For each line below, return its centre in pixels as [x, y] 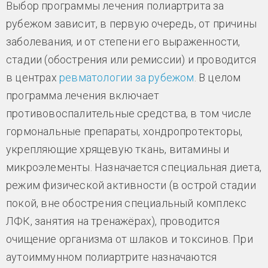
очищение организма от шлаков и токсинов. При [130, 239]
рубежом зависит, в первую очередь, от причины [131, 24]
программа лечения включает [83, 95]
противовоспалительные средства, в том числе [129, 113]
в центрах [33, 77]
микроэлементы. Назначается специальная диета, [134, 167]
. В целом [217, 77]
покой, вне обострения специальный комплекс [127, 203]
